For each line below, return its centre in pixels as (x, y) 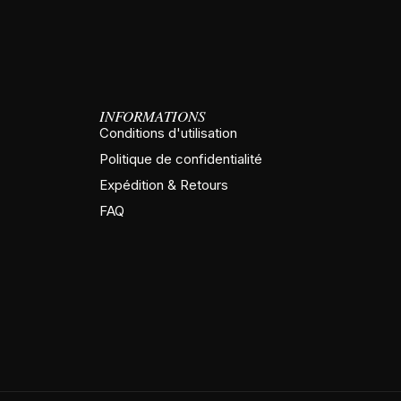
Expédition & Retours (164, 185)
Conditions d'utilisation (168, 133)
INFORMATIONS (153, 116)
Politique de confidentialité (181, 159)
